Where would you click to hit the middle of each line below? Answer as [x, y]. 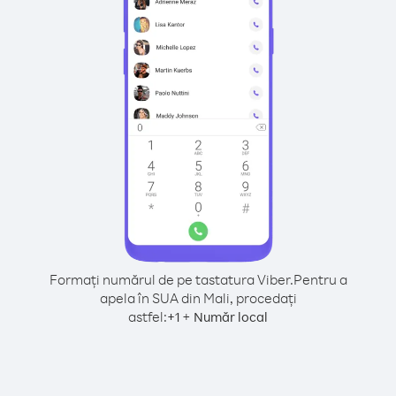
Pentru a [320, 279]
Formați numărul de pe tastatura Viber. [171, 279]
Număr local [231, 317]
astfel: [148, 316]
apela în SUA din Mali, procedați [198, 298]
